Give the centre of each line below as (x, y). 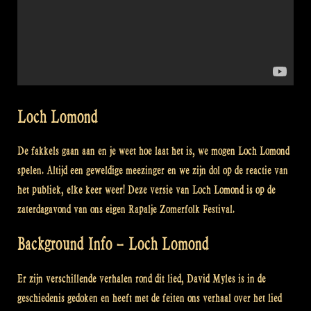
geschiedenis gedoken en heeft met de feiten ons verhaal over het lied (150, 298)
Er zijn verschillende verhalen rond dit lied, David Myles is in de (142, 278)
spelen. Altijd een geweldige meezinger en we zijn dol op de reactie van (153, 170)
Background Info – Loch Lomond (113, 244)
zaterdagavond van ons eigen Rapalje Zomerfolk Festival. (126, 209)
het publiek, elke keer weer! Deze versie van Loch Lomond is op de (146, 190)
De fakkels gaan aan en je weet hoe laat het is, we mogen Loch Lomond (153, 151)
